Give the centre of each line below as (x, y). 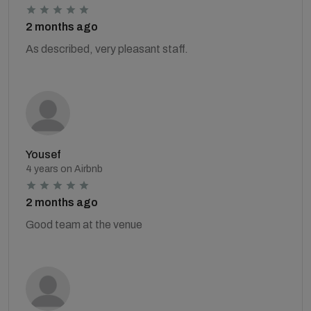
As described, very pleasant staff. (107, 49)
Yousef (43, 154)
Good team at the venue (84, 224)
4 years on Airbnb (64, 169)
